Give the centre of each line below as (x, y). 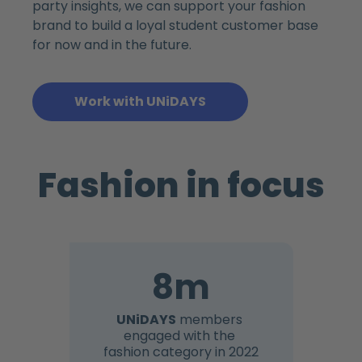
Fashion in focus (181, 185)
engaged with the (181, 335)
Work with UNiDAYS (140, 101)
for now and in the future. (112, 44)
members (211, 319)
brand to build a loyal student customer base (175, 25)
